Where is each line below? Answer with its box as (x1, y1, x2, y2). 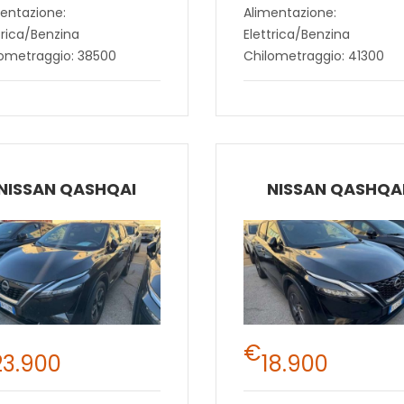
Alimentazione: (243, 3, 336, 22)
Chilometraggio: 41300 (243, 46, 384, 65)
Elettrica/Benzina (243, 24, 350, 43)
